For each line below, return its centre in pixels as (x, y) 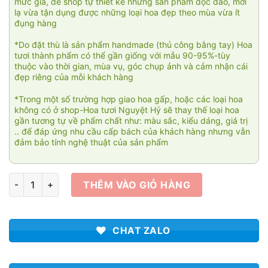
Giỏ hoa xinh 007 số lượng (63, 179)
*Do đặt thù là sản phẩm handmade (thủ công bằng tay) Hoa (133, 45)
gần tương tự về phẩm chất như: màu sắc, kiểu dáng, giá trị (131, 120)
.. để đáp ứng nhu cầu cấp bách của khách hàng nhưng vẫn (132, 131)
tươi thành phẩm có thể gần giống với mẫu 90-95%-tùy (122, 56)
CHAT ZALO (141, 230)
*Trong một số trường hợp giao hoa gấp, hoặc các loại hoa (129, 99)
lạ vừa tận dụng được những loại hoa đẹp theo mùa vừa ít (127, 13)
